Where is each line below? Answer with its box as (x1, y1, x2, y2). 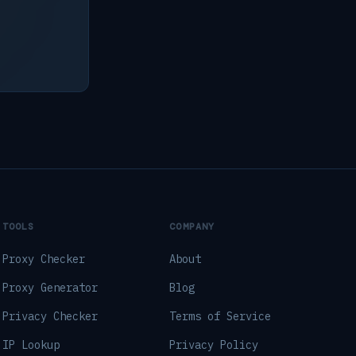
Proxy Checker (2, 252, 85, 266)
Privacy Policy (169, 338, 259, 352)
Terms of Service (169, 309, 272, 323)
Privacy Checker (2, 309, 98, 323)
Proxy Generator (2, 281, 98, 295)
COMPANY (169, 220, 215, 233)
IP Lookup (2, 338, 60, 352)
